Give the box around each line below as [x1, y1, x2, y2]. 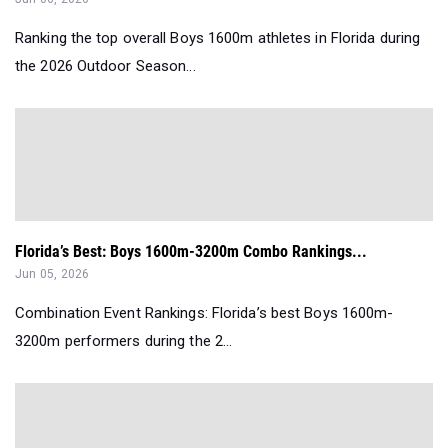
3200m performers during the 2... [15, 332, 233, 351]
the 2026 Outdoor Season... [15, 57, 196, 76]
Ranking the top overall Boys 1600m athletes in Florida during [15, 29, 421, 48]
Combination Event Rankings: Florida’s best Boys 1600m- [15, 304, 394, 323]
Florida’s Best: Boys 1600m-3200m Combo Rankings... [15, 242, 367, 262]
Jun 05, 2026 [15, 267, 90, 282]
